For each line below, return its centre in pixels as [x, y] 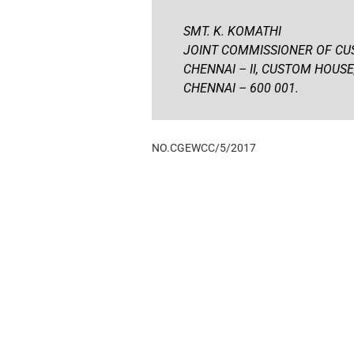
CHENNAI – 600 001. [241, 88]
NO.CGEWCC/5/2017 [203, 147]
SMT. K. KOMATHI [232, 31]
